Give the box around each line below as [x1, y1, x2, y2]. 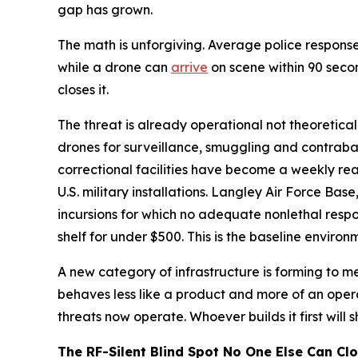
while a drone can [58, 59, 171, 75]
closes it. [58, 82, 109, 97]
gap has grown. [58, 2, 153, 18]
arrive [171, 59, 208, 75]
